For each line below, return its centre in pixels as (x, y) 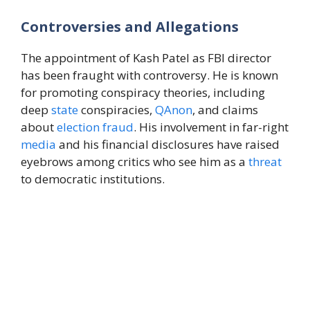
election (78, 127)
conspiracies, (117, 110)
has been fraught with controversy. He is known (149, 75)
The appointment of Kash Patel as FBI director (146, 58)
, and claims (225, 110)
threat (265, 162)
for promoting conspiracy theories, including (143, 93)
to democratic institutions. (93, 179)
